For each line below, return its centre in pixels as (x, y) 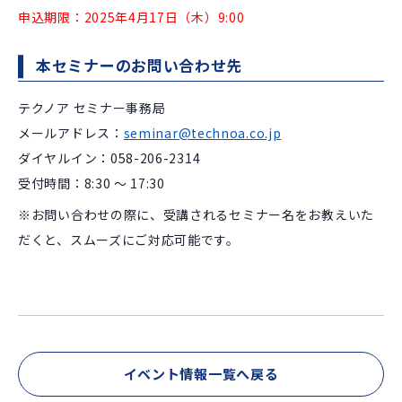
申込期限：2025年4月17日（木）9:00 (131, 17)
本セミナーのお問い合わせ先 (140, 66)
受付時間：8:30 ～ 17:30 (92, 184)
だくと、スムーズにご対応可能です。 (129, 240)
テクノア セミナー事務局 (92, 108)
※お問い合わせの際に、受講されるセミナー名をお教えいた (196, 215)
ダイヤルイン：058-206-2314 (109, 158)
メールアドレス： (71, 133)
